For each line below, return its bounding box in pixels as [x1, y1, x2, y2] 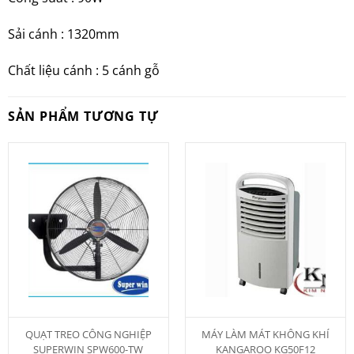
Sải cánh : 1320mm [7, 24, 119, 43]
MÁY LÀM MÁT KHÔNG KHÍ [201, 326, 330, 341]
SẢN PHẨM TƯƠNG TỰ [7, 107, 159, 126]
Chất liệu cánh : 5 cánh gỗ [7, 61, 160, 79]
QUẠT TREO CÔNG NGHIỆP [24, 326, 152, 341]
